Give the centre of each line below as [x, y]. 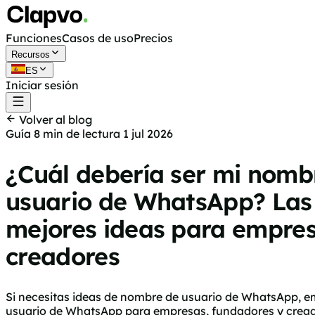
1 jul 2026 [148, 134]
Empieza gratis [119, 85]
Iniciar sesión [42, 85]
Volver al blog [54, 120]
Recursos [31, 54]
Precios [153, 38]
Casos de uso [98, 38]
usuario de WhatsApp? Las [159, 202]
